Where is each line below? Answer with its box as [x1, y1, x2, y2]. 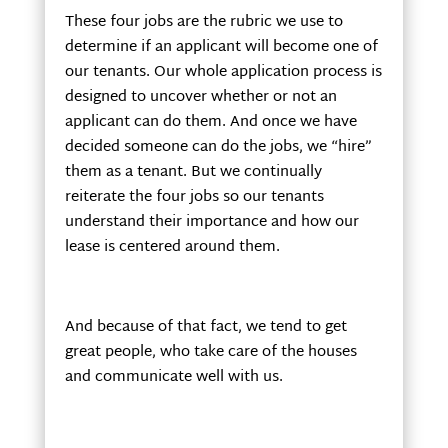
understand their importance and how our [64, 208, 359, 236]
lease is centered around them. [64, 233, 280, 261]
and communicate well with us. [64, 363, 283, 391]
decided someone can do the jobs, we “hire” [64, 133, 372, 161]
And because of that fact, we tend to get [64, 313, 347, 341]
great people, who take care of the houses [64, 338, 357, 366]
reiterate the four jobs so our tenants [64, 183, 324, 211]
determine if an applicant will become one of [64, 33, 378, 61]
